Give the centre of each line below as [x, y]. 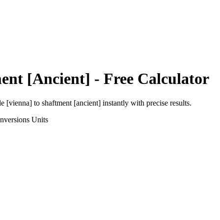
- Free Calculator [150, 79]
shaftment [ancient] [71, 103]
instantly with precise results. [146, 103]
